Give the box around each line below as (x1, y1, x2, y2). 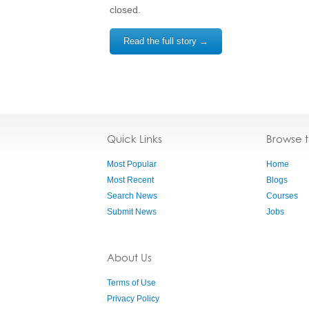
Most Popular (107, 159, 157, 169)
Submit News (107, 207, 157, 217)
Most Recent (107, 175, 154, 185)
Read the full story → (123, 36, 208, 46)
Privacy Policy (107, 294, 159, 303)
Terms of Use (107, 278, 156, 288)
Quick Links (107, 132, 162, 146)
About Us (107, 251, 152, 264)
